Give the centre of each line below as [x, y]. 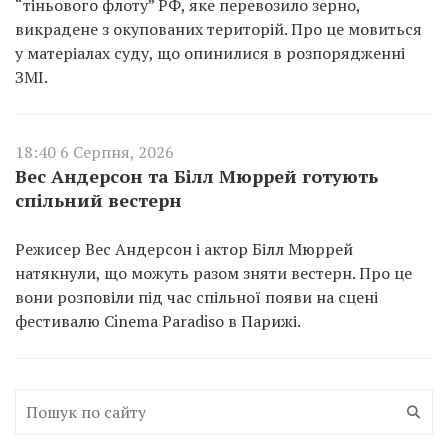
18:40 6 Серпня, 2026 [94, 151]
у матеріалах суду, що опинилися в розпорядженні [210, 52]
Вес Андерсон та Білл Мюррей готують [196, 175]
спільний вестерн [98, 199]
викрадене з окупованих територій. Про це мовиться [218, 28]
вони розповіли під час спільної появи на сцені [196, 296]
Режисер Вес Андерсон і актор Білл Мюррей [184, 248]
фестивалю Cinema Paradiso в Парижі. [158, 320]
